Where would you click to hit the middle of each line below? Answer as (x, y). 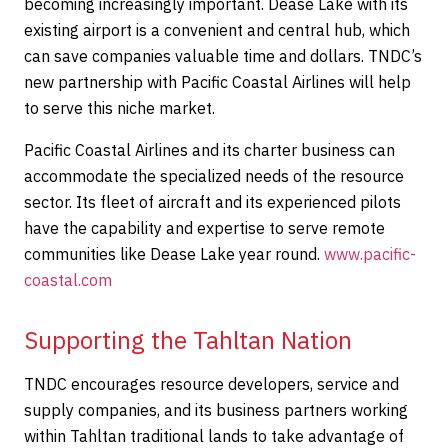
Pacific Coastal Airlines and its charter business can (209, 150)
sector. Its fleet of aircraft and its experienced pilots (212, 202)
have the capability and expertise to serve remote (204, 228)
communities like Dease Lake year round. (174, 254)
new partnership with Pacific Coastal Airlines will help (217, 82)
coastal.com (68, 280)
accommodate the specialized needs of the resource (214, 176)
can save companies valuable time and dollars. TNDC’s (223, 56)
